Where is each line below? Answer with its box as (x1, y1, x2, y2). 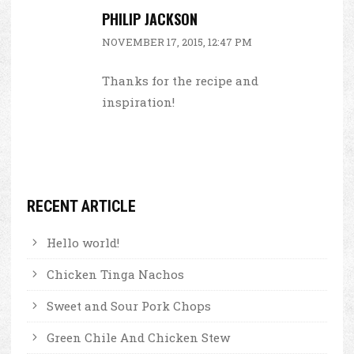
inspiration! (102, 93, 175, 110)
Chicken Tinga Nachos (47, 265, 184, 282)
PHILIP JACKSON (102, 9, 198, 30)
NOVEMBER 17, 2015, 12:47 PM (102, 34, 252, 49)
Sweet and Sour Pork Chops (47, 297, 211, 314)
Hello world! (47, 234, 119, 250)
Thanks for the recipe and (102, 72, 258, 88)
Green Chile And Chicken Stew (47, 329, 230, 345)
